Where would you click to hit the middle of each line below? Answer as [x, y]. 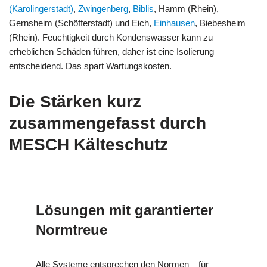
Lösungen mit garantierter [125, 210]
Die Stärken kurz [75, 101]
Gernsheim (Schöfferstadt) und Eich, [81, 23]
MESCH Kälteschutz [89, 144]
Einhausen [174, 23]
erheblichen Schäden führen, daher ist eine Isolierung [111, 51]
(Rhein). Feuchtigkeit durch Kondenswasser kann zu [111, 37]
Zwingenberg [103, 8]
